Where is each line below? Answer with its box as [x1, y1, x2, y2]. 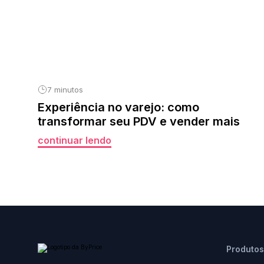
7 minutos [47, 85, 83, 94]
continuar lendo [38, 134, 111, 146]
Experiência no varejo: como [38, 100, 199, 114]
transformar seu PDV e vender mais [38, 114, 240, 128]
